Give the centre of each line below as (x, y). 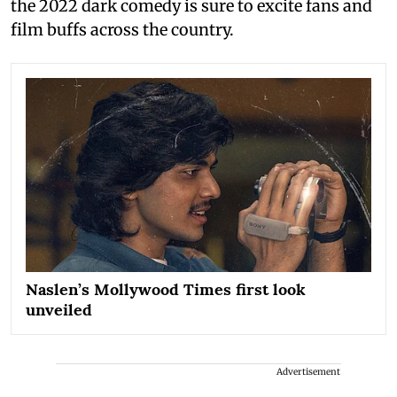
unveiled (59, 310)
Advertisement (308, 372)
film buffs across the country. (122, 29)
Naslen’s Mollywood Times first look (166, 290)
